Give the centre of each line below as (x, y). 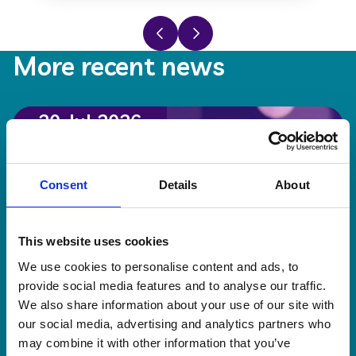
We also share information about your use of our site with (176, 304)
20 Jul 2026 (90, 120)
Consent (64, 185)
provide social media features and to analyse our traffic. (172, 285)
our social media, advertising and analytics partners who (174, 323)
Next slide (211, 26)
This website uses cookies (94, 241)
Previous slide (189, 26)
